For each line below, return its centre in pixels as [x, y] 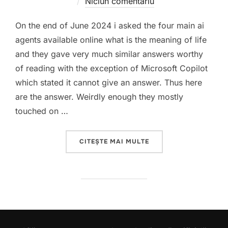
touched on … [42, 111]
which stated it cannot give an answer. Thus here [109, 82]
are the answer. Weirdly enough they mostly [99, 97]
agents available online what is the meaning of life [111, 40]
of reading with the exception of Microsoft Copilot [111, 68]
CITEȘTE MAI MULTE [114, 141]
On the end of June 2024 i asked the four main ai [110, 25]
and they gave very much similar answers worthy [109, 54]
